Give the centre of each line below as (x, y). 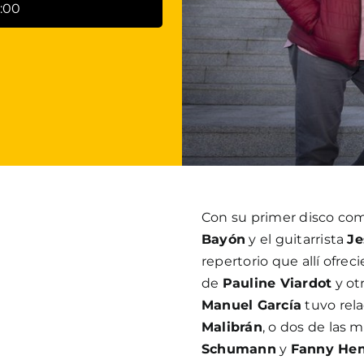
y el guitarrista (297, 239)
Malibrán (232, 327)
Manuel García (251, 305)
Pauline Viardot (277, 283)
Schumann (238, 349)
